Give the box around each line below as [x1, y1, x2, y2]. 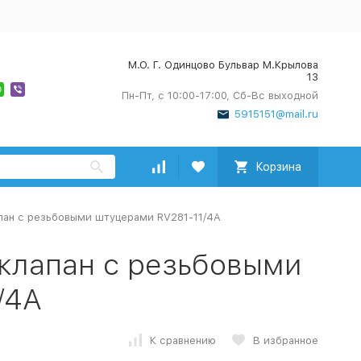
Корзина [255, 160, 301, 173]
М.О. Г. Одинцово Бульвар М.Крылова [127, 59, 318, 71]
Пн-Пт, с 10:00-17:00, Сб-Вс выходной [121, 89, 318, 102]
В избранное [252, 334, 318, 346]
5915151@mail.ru [234, 108, 318, 120]
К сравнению [149, 334, 216, 346]
